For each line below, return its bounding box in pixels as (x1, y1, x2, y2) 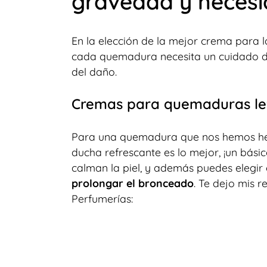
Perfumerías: (71, 191, 133, 205)
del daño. (71, 64, 117, 78)
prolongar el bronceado (71, 176, 194, 190)
